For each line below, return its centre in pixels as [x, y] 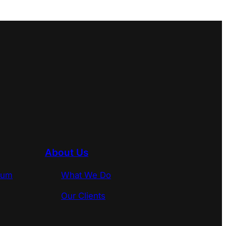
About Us [67, 153]
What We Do [86, 175]
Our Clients [83, 195]
